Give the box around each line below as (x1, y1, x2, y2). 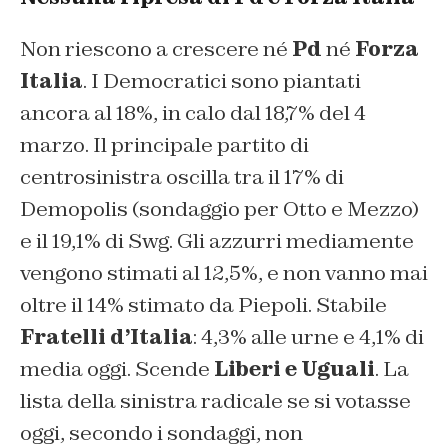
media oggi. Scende (20, 355, 214, 382)
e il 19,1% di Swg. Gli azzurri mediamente (20, 227, 414, 254)
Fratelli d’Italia (20, 323, 193, 350)
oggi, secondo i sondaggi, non (20, 419, 303, 446)
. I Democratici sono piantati (83, 67, 361, 94)
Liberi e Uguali (214, 355, 375, 382)
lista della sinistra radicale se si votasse (20, 387, 411, 414)
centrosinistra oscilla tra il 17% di (20, 163, 344, 190)
